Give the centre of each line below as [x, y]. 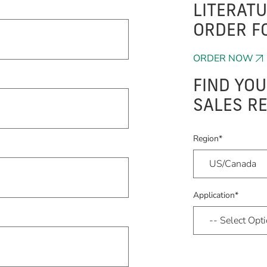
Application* [216, 195]
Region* [208, 138]
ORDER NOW [223, 58]
